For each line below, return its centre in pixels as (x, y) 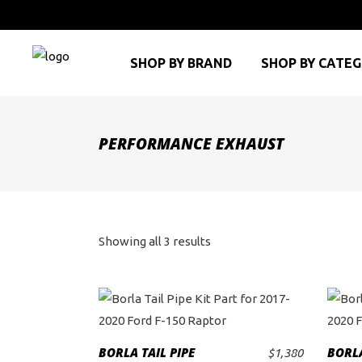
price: (225, 311)
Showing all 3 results (155, 241)
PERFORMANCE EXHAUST (191, 144)
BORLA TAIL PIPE (147, 352)
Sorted (229, 240)
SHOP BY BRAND (181, 63)
